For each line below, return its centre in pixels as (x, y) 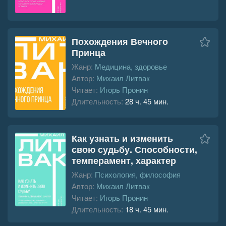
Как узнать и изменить (122, 138)
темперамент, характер (124, 160)
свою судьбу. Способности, (134, 149)
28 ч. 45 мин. (147, 101)
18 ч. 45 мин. (147, 209)
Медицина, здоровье (131, 66)
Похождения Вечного (120, 41)
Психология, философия (138, 174)
